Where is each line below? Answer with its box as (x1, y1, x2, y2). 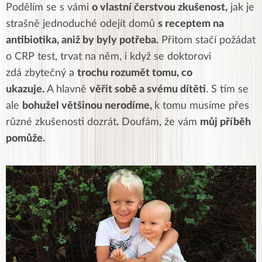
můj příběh (200, 117, 251, 127)
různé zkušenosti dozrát (6, 117, 116, 127)
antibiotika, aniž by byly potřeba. (6, 35, 158, 46)
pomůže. (6, 133, 45, 144)
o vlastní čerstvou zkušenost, (92, 2, 227, 13)
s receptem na (158, 19, 224, 29)
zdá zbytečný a (6, 68, 77, 78)
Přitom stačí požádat (158, 35, 256, 46)
